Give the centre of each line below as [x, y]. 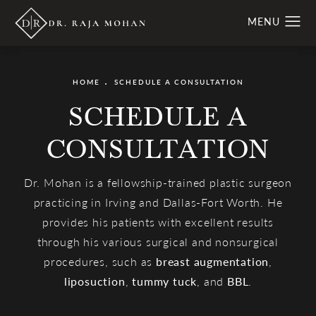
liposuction [95, 281]
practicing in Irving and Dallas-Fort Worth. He [158, 202]
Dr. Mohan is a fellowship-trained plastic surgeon [158, 182]
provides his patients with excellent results [158, 221]
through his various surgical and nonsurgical [158, 241]
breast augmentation [213, 261]
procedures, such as [99, 261]
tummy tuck [165, 281]
